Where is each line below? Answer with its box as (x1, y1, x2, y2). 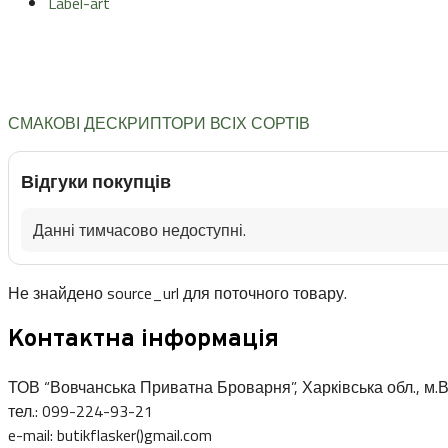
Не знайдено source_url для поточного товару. (8, 280, 347, 305)
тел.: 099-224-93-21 (8, 398, 153, 423)
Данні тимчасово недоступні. (33, 217, 246, 242)
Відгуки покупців (21, 166, 171, 195)
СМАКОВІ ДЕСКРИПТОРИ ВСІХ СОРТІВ (8, 110, 310, 135)
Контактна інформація (8, 324, 279, 355)
